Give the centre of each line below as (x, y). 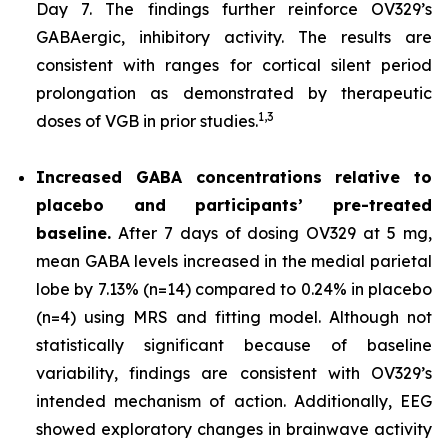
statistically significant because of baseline (234, 345)
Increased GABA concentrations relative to (234, 177)
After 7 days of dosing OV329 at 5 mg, (271, 233)
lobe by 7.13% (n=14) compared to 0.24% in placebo (234, 289)
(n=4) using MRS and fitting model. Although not (234, 317)
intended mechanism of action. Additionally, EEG (234, 401)
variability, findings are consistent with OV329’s (234, 373)
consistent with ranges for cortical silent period (234, 65)
